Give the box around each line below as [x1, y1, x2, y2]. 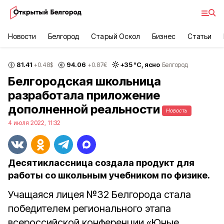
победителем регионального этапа [8, 202, 171, 214]
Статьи [187, 32, 212, 40]
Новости [8, 32, 36, 40]
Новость [166, 107, 187, 114]
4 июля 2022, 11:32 [8, 119, 60, 126]
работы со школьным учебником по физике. [8, 170, 210, 180]
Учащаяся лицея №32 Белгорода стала [8, 188, 191, 200]
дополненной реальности [8, 102, 160, 116]
